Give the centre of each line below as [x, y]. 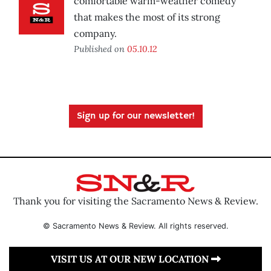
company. [95, 34]
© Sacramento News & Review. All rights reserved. [135, 226]
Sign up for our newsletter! [135, 116]
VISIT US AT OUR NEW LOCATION [131, 259]
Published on [100, 49]
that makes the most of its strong [147, 17]
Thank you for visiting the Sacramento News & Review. [135, 201]
